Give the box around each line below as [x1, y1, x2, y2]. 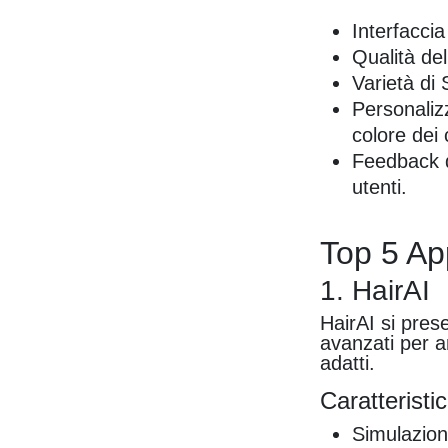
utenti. [352, 176, 408, 199]
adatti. [320, 352, 376, 375]
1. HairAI [320, 275, 431, 307]
